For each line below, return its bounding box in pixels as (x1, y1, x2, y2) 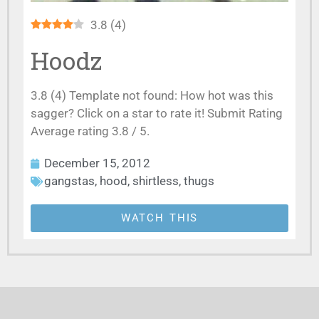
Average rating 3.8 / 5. (31, 124, 150, 138)
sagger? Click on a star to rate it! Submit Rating (31, 106, 283, 120)
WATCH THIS (120, 211, 199, 224)
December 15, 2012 (44, 156, 150, 170)
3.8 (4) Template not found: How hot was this (31, 88, 273, 103)
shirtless (132, 174, 179, 188)
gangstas (44, 174, 95, 188)
